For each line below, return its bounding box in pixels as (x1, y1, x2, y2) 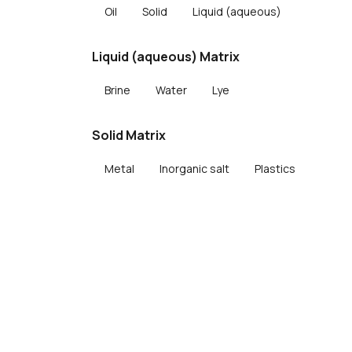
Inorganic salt (159, 161, 229, 176)
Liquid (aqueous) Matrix (92, 48, 240, 65)
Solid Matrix (92, 126, 166, 144)
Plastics (255, 161, 295, 176)
